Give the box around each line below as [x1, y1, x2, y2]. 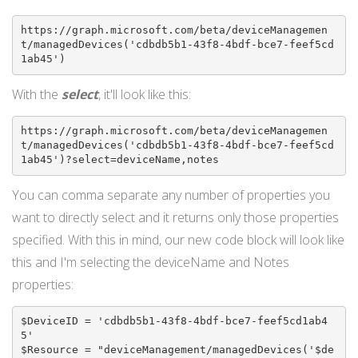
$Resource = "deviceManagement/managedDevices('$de [20, 344, 334, 356]
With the [12, 85, 62, 103]
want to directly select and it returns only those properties [12, 208, 339, 226]
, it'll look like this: [98, 85, 191, 103]
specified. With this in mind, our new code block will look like [12, 230, 344, 249]
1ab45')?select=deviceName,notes [20, 153, 219, 166]
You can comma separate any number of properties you [12, 185, 330, 204]
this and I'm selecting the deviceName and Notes [12, 253, 289, 271]
